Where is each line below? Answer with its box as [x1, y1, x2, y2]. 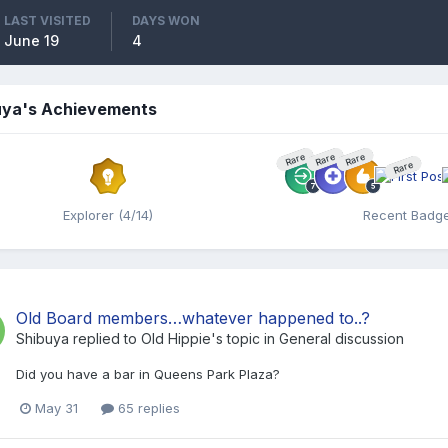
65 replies [114, 399, 180, 416]
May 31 [35, 399, 78, 416]
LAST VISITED [4, 12, 91, 28]
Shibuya [16, 329, 69, 347]
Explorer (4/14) [63, 206, 153, 223]
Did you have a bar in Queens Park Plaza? [16, 365, 280, 382]
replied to [69, 329, 141, 347]
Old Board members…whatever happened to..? [16, 307, 370, 328]
